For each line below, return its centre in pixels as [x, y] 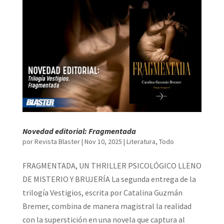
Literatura [141, 141]
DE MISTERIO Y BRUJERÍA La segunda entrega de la [109, 179]
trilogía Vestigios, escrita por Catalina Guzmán [102, 192]
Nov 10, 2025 [103, 141]
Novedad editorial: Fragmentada [79, 131]
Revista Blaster [57, 141]
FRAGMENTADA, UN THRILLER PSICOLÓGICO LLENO [112, 165]
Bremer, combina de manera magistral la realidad [107, 206]
